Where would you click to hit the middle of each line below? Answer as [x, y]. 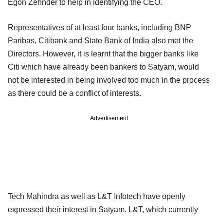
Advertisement [109, 118]
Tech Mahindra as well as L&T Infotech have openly [97, 196]
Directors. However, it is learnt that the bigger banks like [103, 54]
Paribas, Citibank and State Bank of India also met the [100, 40]
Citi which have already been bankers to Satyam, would [103, 67]
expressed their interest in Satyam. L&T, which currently [103, 209]
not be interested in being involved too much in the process [109, 80]
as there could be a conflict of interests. [74, 93]
